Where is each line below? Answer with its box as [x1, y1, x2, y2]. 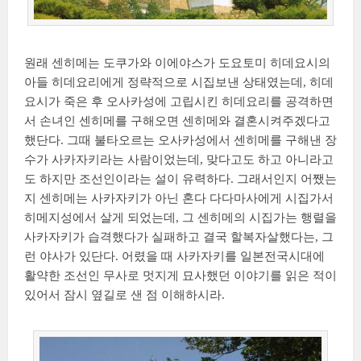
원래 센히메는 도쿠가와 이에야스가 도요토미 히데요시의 [24, 56, 330, 69]
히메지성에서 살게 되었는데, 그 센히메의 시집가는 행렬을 [24, 210, 337, 224]
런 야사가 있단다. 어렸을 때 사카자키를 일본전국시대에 [24, 249, 325, 263]
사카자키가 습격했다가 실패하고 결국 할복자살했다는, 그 [24, 230, 334, 243]
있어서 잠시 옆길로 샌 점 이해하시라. [24, 288, 225, 301]
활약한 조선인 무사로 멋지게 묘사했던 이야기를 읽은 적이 [24, 268, 337, 282]
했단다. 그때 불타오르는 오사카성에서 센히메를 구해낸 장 [24, 133, 337, 147]
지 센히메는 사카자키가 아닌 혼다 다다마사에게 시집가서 [24, 191, 334, 205]
